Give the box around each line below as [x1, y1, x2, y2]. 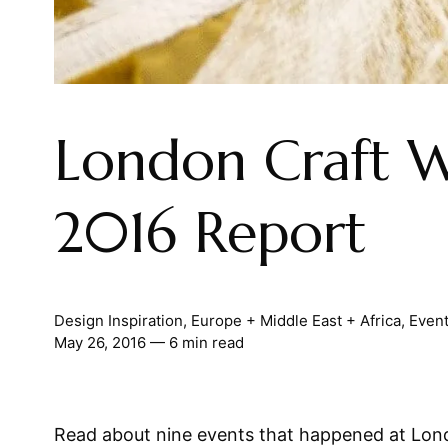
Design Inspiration [53, 310, 183, 330]
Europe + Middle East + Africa [190, 310, 401, 330]
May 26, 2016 [53, 332, 146, 352]
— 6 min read [145, 332, 244, 352]
